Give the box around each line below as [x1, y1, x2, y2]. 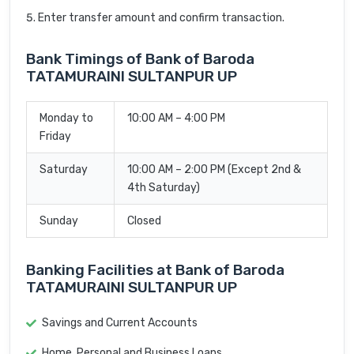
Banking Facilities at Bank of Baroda [26, 261, 284, 280]
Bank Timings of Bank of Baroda [26, 50, 254, 69]
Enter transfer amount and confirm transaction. [38, 11, 284, 25]
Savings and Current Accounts [42, 316, 198, 330]
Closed [127, 214, 161, 228]
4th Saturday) [127, 181, 200, 195]
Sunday [40, 214, 78, 228]
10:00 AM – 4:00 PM [127, 111, 225, 126]
